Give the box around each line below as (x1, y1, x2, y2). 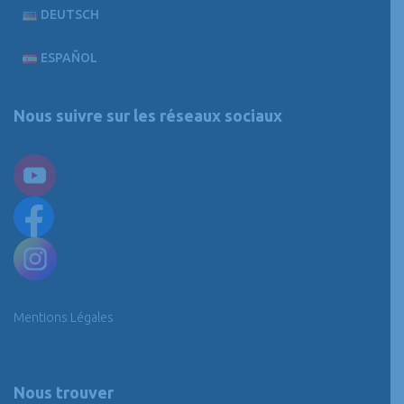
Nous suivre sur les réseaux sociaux (14, 106, 282, 124)
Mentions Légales (14, 310, 114, 325)
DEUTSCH (41, 7, 100, 22)
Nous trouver (14, 383, 114, 401)
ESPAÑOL (41, 50, 98, 65)
